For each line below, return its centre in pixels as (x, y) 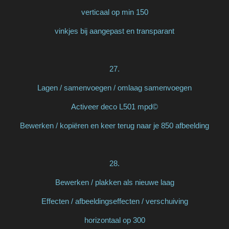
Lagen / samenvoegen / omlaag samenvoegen (114, 87)
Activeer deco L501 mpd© (114, 106)
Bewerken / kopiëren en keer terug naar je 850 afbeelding (114, 125)
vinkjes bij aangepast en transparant (114, 31)
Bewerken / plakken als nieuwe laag (114, 182)
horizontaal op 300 (114, 220)
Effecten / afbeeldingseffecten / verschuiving (114, 201)
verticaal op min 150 (114, 12)
